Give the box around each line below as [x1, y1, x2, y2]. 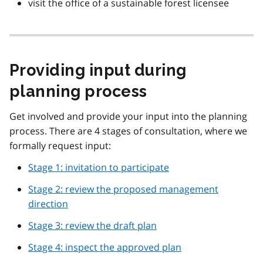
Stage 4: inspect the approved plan [28, 241, 181, 254]
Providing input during [9, 61, 187, 80]
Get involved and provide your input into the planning [9, 110, 247, 123]
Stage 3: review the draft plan [28, 219, 157, 232]
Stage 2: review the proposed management [28, 183, 218, 196]
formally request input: [9, 139, 111, 153]
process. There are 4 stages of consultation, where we [9, 124, 247, 138]
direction [28, 197, 68, 211]
